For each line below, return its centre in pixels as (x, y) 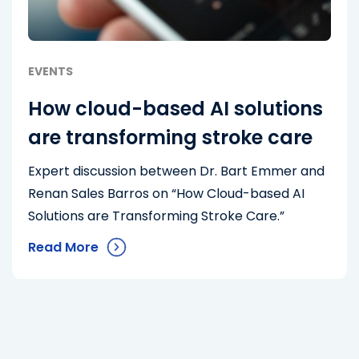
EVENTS (50, 71)
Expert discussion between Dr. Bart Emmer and (176, 171)
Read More (63, 247)
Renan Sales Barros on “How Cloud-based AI (166, 194)
